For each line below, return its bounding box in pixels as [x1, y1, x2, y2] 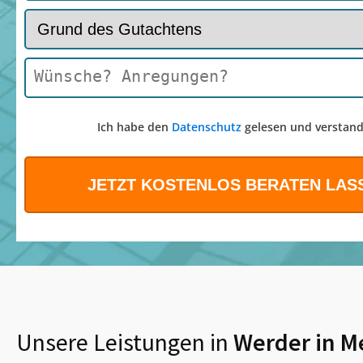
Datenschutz [171, 119, 241, 135]
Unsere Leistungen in [16, 327, 228, 358]
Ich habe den [96, 119, 172, 135]
